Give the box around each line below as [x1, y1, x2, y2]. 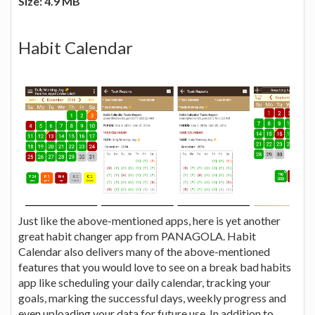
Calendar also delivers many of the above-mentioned [18, 244, 270, 258]
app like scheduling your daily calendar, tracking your [18, 275, 271, 289]
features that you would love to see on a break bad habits [18, 259, 291, 274]
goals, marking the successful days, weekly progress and [18, 290, 286, 304]
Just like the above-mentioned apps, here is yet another [18, 213, 281, 227]
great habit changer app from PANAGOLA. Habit [18, 229, 256, 243]
